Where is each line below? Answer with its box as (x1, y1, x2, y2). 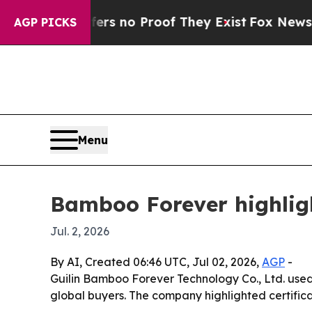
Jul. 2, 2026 (50, 224, 109, 238)
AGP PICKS (14, 15, 77, 29)
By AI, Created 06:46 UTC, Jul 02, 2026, (50, 254, 262, 269)
